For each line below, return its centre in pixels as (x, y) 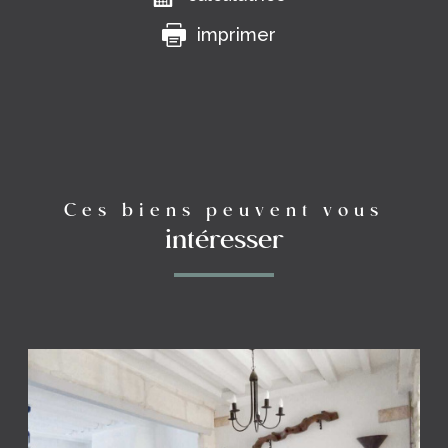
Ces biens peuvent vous (224, 210)
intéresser (224, 240)
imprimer (237, 34)
